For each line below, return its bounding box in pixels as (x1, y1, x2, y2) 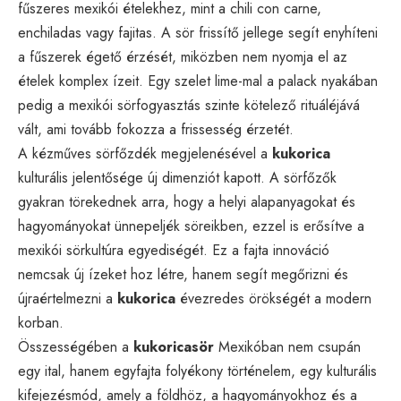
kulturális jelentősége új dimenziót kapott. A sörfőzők (18, 166, 337, 188)
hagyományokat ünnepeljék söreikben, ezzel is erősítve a (18, 215, 364, 236)
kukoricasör (133, 336, 214, 357)
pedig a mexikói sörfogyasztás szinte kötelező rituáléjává (18, 94, 360, 115)
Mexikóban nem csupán (214, 336, 361, 357)
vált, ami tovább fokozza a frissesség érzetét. (18, 118, 294, 140)
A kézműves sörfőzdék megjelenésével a (18, 142, 272, 164)
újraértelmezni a (18, 287, 117, 309)
